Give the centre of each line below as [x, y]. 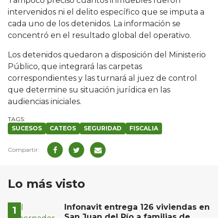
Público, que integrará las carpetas [75, 67]
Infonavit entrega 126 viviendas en [137, 207]
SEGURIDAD [103, 128]
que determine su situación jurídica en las [89, 90]
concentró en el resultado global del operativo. [100, 36]
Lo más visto [46, 184]
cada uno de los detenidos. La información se [94, 24]
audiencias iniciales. [45, 102]
